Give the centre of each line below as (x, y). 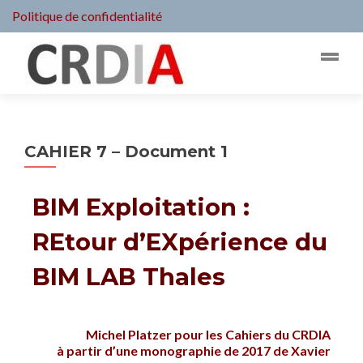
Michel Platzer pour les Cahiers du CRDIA (208, 334)
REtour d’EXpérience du (180, 242)
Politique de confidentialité (87, 16)
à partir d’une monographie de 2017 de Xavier (194, 350)
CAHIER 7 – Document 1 (126, 152)
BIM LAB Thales (129, 277)
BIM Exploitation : (141, 207)
